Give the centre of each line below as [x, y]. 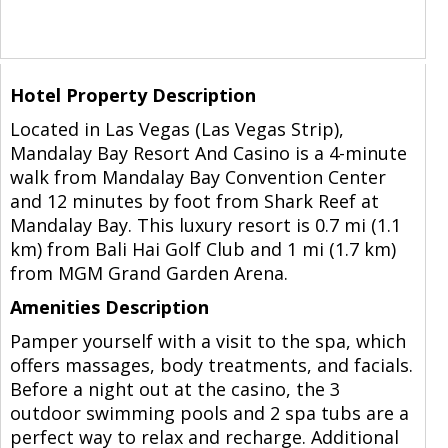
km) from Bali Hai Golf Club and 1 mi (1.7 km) [202, 249]
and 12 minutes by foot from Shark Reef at [194, 201]
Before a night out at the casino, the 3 [174, 389]
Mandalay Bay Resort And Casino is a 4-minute [208, 153]
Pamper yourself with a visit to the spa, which [207, 341]
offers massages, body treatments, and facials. [211, 365]
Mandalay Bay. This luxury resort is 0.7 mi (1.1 [205, 225]
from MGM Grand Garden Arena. [148, 273]
